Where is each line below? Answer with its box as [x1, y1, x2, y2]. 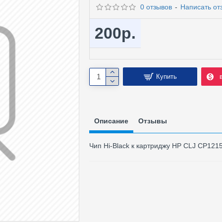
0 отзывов [140, 3, 172, 11]
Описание [94, 117, 128, 125]
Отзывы [138, 117, 167, 125]
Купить [156, 73, 177, 80]
